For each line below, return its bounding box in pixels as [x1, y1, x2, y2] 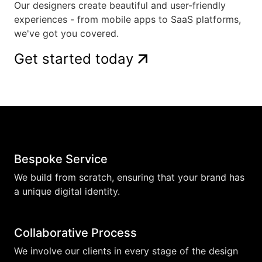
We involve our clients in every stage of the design [14, 245, 238, 257]
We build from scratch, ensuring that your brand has [14, 171, 244, 183]
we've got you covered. [14, 27, 119, 39]
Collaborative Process [14, 226, 137, 240]
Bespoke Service [14, 152, 108, 166]
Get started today [14, 50, 133, 67]
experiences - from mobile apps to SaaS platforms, [14, 13, 241, 25]
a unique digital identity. [14, 185, 120, 197]
